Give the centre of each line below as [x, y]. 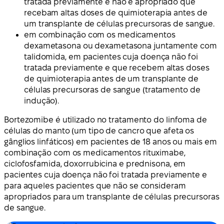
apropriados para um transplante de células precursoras [112, 197]
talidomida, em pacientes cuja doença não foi [111, 57]
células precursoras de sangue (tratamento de [112, 90]
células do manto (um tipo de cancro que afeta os [99, 131]
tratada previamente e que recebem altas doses [117, 68]
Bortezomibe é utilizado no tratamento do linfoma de [105, 120]
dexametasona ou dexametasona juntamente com [120, 46]
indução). [42, 101]
